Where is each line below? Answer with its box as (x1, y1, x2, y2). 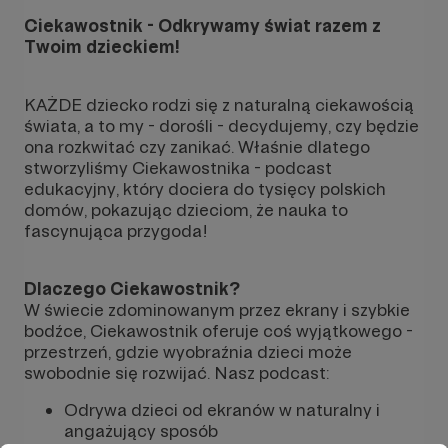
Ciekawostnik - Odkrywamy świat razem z (24, 15, 381, 36)
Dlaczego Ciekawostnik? (24, 278, 240, 299)
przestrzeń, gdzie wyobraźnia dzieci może (24, 341, 352, 362)
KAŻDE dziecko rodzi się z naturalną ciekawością (24, 94, 414, 115)
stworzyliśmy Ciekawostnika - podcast (24, 157, 332, 178)
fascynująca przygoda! (24, 220, 208, 241)
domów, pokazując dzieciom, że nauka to (24, 199, 348, 220)
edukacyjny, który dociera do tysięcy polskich (24, 178, 386, 199)
